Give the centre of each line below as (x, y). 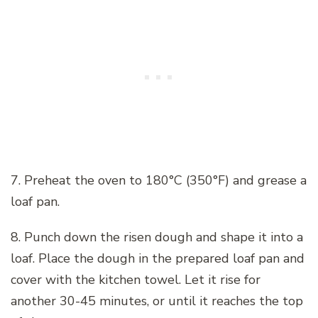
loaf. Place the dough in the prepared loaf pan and (158, 258)
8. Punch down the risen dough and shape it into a (157, 237)
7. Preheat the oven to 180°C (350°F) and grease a (159, 180)
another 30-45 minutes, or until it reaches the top (157, 301)
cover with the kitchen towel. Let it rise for (136, 279)
